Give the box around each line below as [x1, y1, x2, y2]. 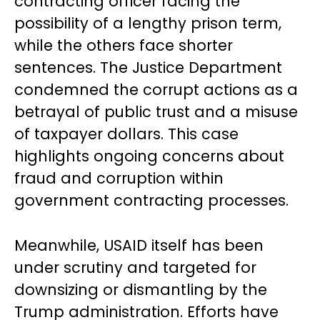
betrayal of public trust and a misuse [14, 101, 298, 123]
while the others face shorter [14, 35, 233, 56]
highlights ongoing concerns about [14, 146, 284, 167]
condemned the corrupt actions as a [14, 79, 298, 101]
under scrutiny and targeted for [14, 257, 256, 279]
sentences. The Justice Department [14, 57, 282, 79]
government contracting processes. [14, 190, 289, 211]
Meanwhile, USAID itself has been [14, 235, 264, 256]
